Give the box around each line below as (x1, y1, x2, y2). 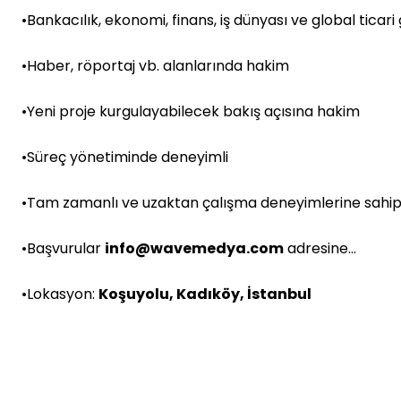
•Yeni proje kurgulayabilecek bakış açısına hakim (21, 101, 360, 122)
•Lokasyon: (21, 284, 98, 304)
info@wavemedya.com (105, 238, 284, 259)
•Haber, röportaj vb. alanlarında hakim (21, 55, 289, 76)
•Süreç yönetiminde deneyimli (21, 147, 228, 167)
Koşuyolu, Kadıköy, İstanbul (98, 284, 311, 304)
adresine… (284, 238, 356, 259)
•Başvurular (21, 238, 105, 259)
